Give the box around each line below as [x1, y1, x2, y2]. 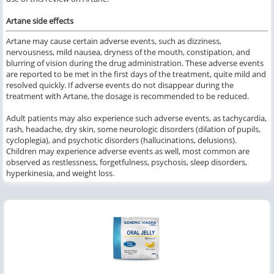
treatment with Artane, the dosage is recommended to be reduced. [6, 91, 249, 102]
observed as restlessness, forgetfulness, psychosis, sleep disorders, [6, 157, 247, 168]
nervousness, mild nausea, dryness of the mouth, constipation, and [6, 46, 250, 58]
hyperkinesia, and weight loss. [6, 168, 114, 179]
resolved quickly [6, 80, 64, 91]
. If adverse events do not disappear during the [64, 80, 234, 91]
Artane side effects [6, 15, 73, 27]
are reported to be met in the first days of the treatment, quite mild [6, 68, 252, 80]
